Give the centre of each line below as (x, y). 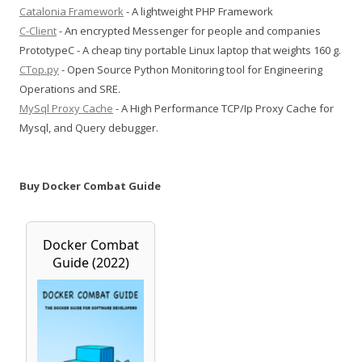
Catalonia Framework (72, 12)
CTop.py (39, 70)
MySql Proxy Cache (66, 109)
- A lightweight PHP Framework (198, 12)
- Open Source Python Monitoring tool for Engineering (191, 70)
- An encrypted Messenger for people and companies (189, 31)
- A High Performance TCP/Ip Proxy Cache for (223, 109)
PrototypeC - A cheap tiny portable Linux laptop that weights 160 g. (180, 51)
